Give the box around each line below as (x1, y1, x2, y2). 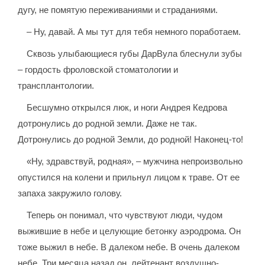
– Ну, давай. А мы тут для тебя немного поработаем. (27, 27, 241, 37)
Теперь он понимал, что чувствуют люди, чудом (27, 210, 223, 221)
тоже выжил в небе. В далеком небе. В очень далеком (18, 242, 240, 253)
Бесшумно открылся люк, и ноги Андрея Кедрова (27, 102, 228, 113)
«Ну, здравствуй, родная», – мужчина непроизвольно (27, 156, 243, 167)
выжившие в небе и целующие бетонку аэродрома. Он (18, 226, 241, 237)
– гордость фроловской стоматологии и (18, 64, 179, 75)
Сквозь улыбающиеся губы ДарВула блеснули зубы (27, 49, 243, 59)
